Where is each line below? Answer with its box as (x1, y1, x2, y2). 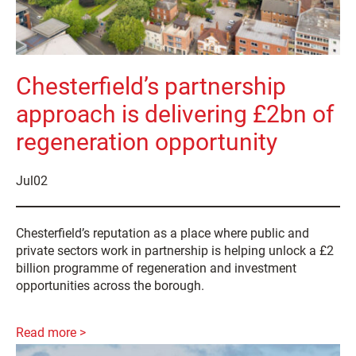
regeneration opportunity (16, 127, 277, 156)
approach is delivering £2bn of (16, 99, 334, 128)
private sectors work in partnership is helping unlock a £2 (16, 242, 334, 258)
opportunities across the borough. (16, 277, 204, 293)
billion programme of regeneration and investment (16, 260, 296, 276)
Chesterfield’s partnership (16, 72, 286, 100)
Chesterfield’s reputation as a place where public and (16, 225, 309, 241)
